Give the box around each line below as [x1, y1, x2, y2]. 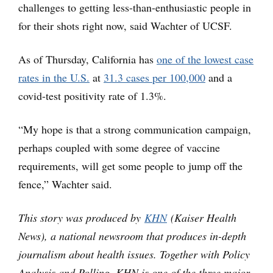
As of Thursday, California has [18, 51, 157, 66]
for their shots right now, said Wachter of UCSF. [18, 18, 232, 33]
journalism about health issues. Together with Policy [18, 246, 250, 261]
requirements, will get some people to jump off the [18, 158, 243, 173]
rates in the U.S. [18, 69, 90, 85]
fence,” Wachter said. [18, 176, 112, 191]
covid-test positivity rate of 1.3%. [18, 88, 166, 103]
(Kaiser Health [167, 210, 236, 225]
